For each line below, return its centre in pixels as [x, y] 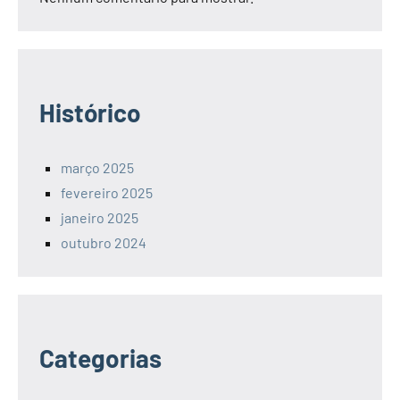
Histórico [90, 112]
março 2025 [97, 167]
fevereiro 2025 [107, 192]
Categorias [100, 358]
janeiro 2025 [100, 217]
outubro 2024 [104, 242]
